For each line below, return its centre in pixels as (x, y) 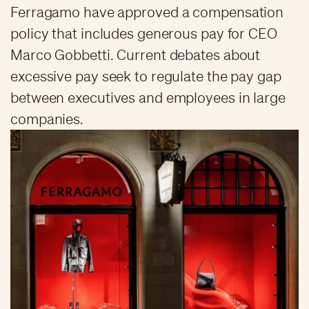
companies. (47, 119)
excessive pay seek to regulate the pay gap (146, 76)
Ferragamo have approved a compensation (147, 12)
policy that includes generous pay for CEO (144, 33)
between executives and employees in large (148, 97)
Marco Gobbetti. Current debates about (136, 54)
